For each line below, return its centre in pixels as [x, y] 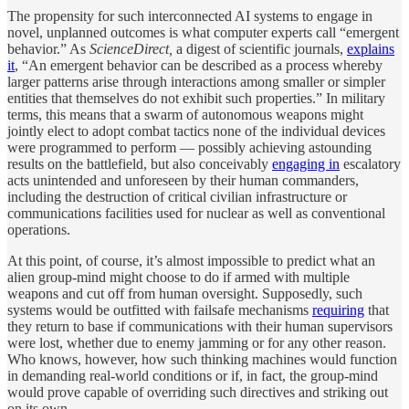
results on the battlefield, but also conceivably [140, 163]
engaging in [306, 163]
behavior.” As [48, 48]
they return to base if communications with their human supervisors [200, 326]
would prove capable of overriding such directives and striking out [198, 392]
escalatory [370, 163]
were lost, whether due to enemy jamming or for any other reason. [197, 342]
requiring [338, 309]
